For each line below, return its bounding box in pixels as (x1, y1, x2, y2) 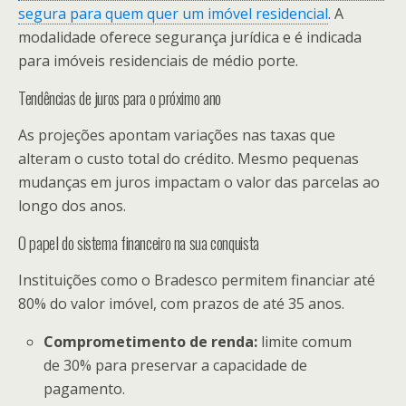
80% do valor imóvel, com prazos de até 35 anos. (18, 294, 344, 314)
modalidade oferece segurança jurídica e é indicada (18, 27, 362, 48)
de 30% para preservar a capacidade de (43, 355, 308, 376)
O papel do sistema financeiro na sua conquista (18, 230, 259, 256)
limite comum (257, 332, 353, 353)
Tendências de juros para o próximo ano (18, 85, 221, 111)
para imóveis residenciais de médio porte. (18, 51, 298, 72)
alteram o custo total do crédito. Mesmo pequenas (18, 149, 359, 169)
